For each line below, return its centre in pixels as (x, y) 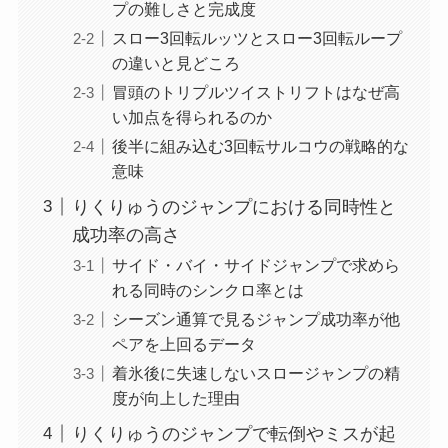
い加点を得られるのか (191, 116)
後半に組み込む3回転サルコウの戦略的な (260, 145)
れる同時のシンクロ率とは (207, 289)
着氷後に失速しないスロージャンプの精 (255, 373)
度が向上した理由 (175, 398)
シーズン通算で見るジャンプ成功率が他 (255, 319)
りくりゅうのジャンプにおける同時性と (233, 206)
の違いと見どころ (175, 62)
